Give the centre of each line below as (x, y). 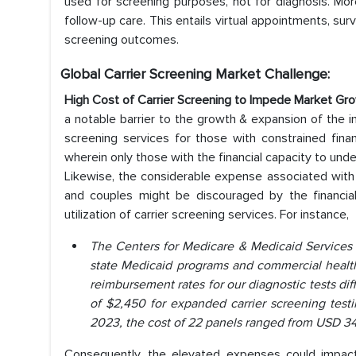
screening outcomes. (122, 40)
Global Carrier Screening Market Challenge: (195, 74)
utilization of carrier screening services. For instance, (207, 215)
